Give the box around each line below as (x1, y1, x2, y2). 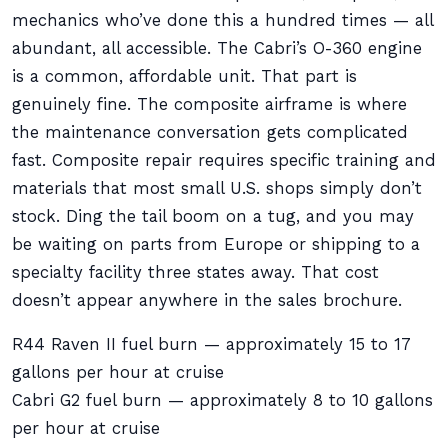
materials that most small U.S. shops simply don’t (12, 179, 422, 198)
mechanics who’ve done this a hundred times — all (12, 11, 433, 30)
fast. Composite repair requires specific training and (12, 151, 436, 170)
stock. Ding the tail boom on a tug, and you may (12, 207, 414, 226)
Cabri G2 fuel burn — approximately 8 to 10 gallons (12, 391, 433, 410)
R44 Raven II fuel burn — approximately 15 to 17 (12, 335, 411, 354)
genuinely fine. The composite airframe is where (12, 95, 407, 114)
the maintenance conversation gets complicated (12, 123, 408, 142)
